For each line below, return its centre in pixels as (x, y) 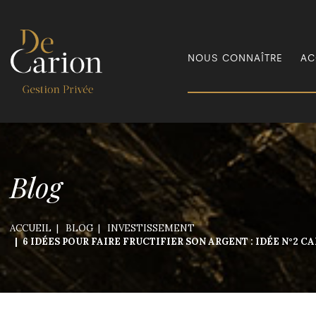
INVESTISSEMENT (151, 228)
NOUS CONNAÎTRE (235, 58)
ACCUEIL (31, 228)
